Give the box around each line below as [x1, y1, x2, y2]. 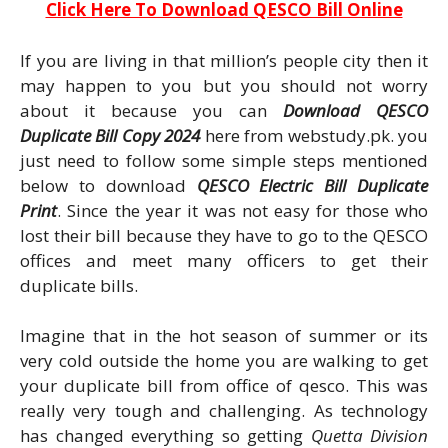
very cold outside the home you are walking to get [20, 349, 428, 373]
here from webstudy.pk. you [200, 123, 429, 147]
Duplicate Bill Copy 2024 [20, 123, 201, 147]
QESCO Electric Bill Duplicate [196, 173, 428, 197]
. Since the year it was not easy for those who [57, 198, 428, 222]
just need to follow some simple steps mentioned [20, 148, 428, 172]
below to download [20, 173, 197, 197]
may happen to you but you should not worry [20, 73, 428, 97]
